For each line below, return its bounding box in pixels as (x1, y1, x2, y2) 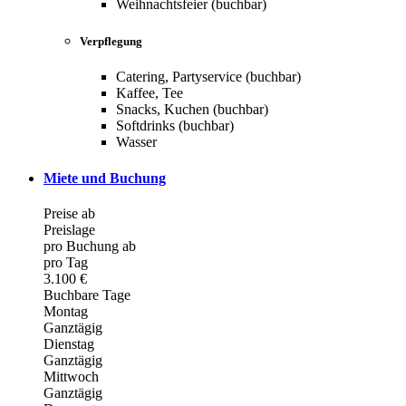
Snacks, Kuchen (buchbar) (116, 101, 268, 118)
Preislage (43, 221, 95, 237)
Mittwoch (43, 368, 99, 384)
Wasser (116, 134, 157, 150)
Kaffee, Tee (116, 85, 183, 101)
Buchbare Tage (43, 286, 130, 303)
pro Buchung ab (43, 237, 136, 254)
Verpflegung (80, 34, 142, 49)
